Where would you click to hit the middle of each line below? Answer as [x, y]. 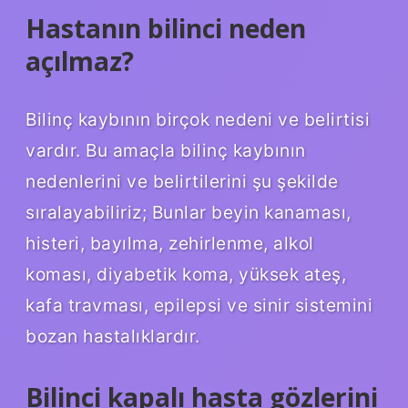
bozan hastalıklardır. [113, 337]
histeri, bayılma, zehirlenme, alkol [170, 244]
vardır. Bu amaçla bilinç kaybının [166, 151]
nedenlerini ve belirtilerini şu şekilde [182, 182]
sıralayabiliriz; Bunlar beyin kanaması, [189, 213]
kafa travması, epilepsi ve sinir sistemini [199, 306]
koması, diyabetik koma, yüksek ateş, [186, 275]
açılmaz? [80, 61]
